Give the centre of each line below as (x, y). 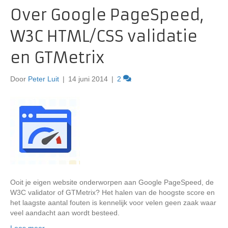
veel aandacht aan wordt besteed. (65, 213)
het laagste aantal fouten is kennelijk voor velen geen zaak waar (113, 203)
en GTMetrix (57, 58)
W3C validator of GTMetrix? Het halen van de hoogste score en (112, 192)
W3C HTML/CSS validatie (104, 36)
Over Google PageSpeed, (107, 15)
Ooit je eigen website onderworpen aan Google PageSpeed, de (112, 182)
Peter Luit (44, 79)
